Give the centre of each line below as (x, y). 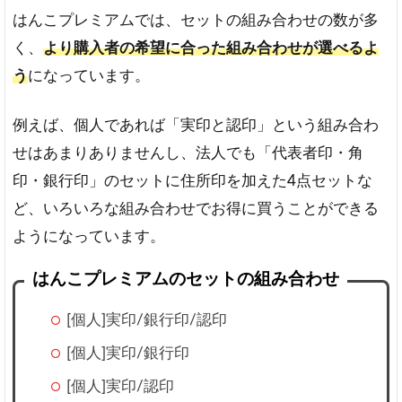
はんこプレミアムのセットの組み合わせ (186, 280)
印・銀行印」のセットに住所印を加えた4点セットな (192, 180)
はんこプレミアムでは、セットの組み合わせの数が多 (196, 20)
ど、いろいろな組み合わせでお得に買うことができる (196, 208)
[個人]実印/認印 (121, 386)
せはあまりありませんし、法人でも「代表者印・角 (188, 153)
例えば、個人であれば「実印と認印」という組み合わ (196, 125)
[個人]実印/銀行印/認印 (147, 319)
